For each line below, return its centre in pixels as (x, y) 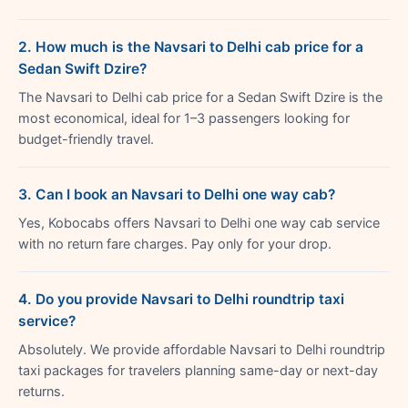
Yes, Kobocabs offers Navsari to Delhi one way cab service (199, 223)
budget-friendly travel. (86, 139)
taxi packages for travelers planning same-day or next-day (198, 370)
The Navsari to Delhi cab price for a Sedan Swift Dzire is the (200, 97)
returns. (41, 391)
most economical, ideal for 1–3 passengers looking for (184, 118)
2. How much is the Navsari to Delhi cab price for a (191, 46)
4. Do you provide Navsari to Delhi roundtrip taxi (181, 299)
